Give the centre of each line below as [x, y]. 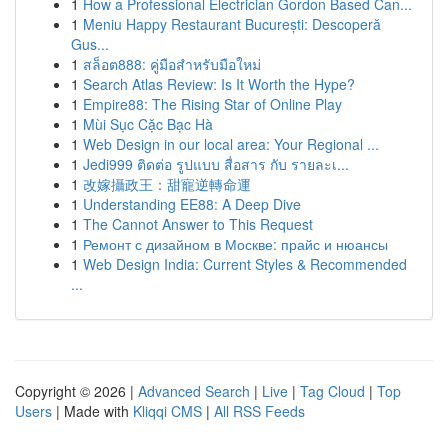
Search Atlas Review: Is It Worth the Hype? [219, 84]
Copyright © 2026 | [76, 391]
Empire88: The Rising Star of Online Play [212, 104]
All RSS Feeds [259, 411]
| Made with [92, 411]
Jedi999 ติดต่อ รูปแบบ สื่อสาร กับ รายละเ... [216, 164]
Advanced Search [194, 391]
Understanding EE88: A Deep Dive [192, 204]
